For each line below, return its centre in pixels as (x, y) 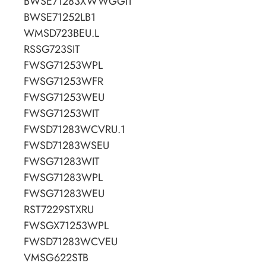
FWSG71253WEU (64, 98)
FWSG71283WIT (61, 162)
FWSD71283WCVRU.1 (75, 130)
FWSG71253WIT (61, 114)
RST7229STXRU (59, 210)
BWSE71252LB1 (60, 18)
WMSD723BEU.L (61, 34)
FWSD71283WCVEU (71, 242)
